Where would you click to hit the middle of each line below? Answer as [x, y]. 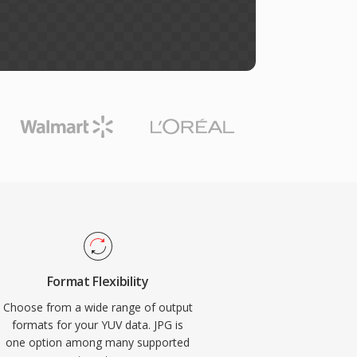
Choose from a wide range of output [98, 307]
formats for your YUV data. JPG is [98, 325]
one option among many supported [98, 342]
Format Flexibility [98, 281]
